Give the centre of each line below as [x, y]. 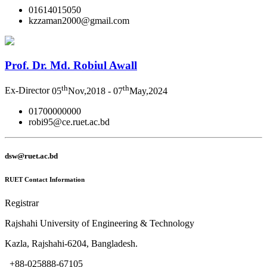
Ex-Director [27, 91]
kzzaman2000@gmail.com [79, 20]
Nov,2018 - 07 [95, 91]
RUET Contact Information [45, 179]
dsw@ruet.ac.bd [31, 156]
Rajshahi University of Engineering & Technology [100, 223]
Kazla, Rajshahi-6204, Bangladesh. [71, 243]
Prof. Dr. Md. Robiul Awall [71, 65]
